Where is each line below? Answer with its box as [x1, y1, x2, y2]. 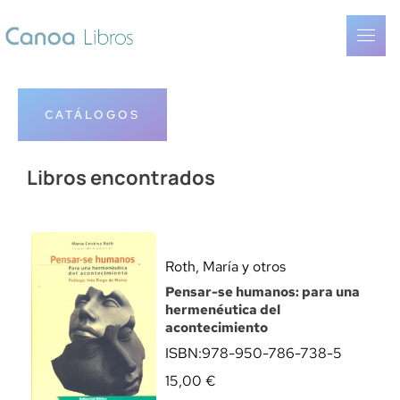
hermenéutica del [165, 301, 280, 319]
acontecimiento [165, 319, 268, 337]
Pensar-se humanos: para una [165, 283, 360, 301]
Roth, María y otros [165, 257, 286, 276]
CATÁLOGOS [45, 107, 140, 122]
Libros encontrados [27, 164, 215, 191]
